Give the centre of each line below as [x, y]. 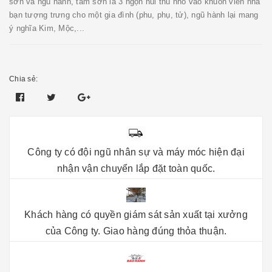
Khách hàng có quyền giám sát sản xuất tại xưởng [136, 215]
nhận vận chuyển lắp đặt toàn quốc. [136, 168]
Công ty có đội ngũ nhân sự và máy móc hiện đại [136, 152]
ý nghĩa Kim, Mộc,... [47, 28]
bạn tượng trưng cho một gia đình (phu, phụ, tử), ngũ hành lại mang [134, 15]
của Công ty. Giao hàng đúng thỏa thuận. [136, 231]
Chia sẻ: [23, 79]
